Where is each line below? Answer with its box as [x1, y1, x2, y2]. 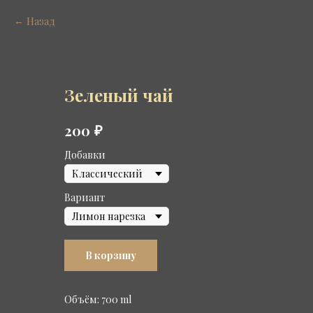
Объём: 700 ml [64, 293, 131, 307]
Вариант [64, 191, 105, 205]
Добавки [64, 148, 105, 162]
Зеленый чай [64, 84, 173, 106]
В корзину [85, 249, 136, 263]
